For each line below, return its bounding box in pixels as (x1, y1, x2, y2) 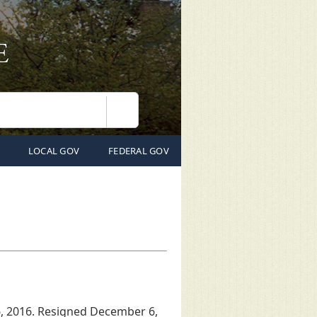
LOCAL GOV (28, 144, 80, 157)
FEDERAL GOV (108, 144, 169, 157)
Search (121, 110, 154, 125)
